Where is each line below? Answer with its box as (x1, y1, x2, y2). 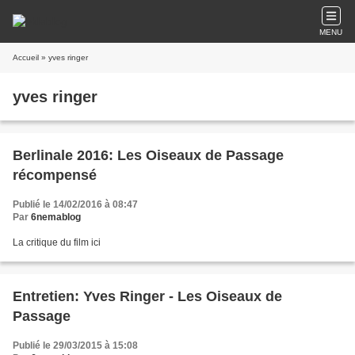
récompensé (13, 167, 97, 183)
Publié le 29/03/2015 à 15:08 (13, 340, 138, 351)
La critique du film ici (13, 237, 101, 248)
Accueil (13, 53, 39, 62)
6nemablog (31, 212, 81, 223)
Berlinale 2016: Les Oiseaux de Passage (13, 147, 284, 163)
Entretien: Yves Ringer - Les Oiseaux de (13, 288, 282, 304)
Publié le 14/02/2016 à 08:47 (13, 199, 138, 210)
